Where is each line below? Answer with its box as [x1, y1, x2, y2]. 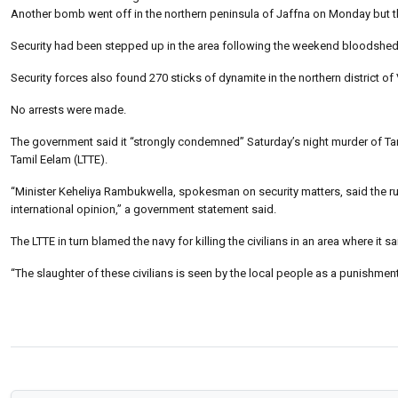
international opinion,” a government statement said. [11, 202, 276, 216]
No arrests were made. [11, 102, 126, 116]
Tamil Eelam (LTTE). [11, 152, 107, 166]
